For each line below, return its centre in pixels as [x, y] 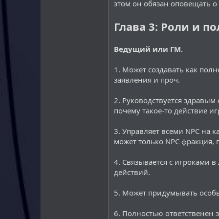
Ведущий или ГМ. [148, 49]
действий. [132, 172]
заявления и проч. [147, 80]
